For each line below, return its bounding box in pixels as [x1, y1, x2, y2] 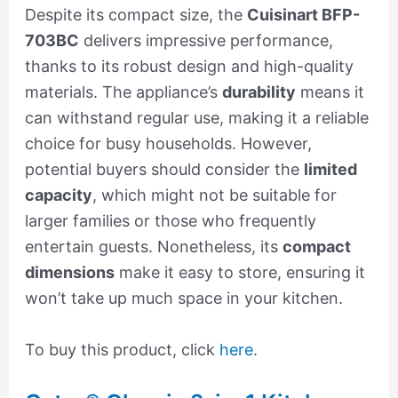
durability [221, 83, 296, 102]
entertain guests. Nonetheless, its [24, 237, 283, 257]
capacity [24, 186, 92, 205]
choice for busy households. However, [24, 134, 312, 154]
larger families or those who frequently [24, 211, 316, 231]
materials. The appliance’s [24, 83, 222, 102]
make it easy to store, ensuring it [114, 263, 365, 283]
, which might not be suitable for [92, 186, 337, 205]
